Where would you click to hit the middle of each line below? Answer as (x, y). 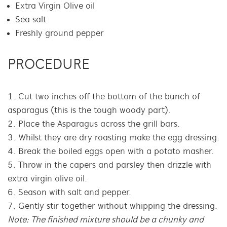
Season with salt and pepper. (75, 193)
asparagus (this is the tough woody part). (89, 111)
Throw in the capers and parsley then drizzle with (115, 166)
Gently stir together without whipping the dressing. (118, 207)
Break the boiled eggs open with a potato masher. (116, 152)
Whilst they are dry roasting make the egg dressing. (119, 138)
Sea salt (31, 20)
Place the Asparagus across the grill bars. (99, 125)
